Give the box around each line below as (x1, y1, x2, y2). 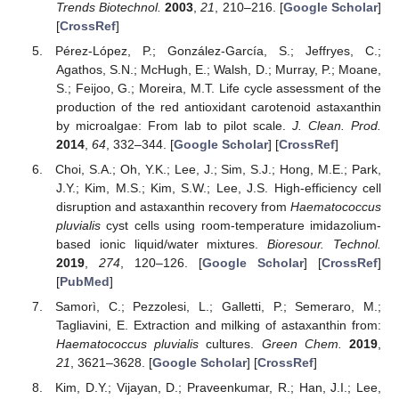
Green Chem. (261, 337, 342, 352)
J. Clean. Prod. (292, 118, 382, 133)
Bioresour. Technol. (267, 237, 382, 251)
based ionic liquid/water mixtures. (55, 237, 268, 251)
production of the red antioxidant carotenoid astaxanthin (55, 99, 381, 114)
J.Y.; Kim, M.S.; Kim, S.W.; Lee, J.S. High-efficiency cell (55, 181, 381, 195)
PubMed (59, 274, 110, 289)
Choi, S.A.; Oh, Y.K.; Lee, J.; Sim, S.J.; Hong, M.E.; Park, (55, 162, 381, 176)
